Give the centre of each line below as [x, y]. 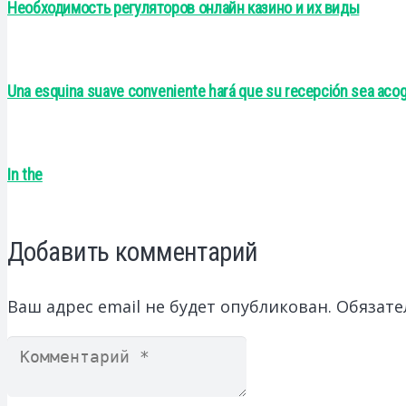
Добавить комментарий [133, 251]
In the [25, 174]
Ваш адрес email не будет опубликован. [169, 306]
